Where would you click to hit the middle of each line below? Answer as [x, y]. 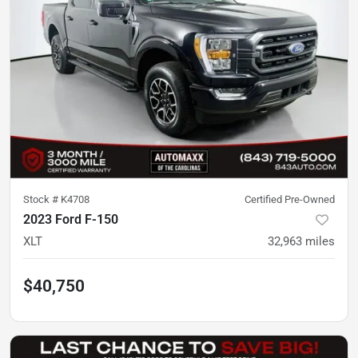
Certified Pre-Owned [290, 199]
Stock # [42, 199]
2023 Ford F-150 [71, 219]
